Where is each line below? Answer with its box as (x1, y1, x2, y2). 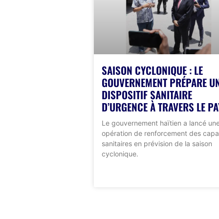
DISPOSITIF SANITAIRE (102, 87, 192, 102)
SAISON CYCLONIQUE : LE (102, 62, 203, 78)
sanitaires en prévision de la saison (102, 139, 212, 148)
